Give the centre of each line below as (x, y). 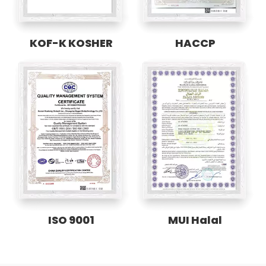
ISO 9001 (71, 220)
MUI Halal (195, 220)
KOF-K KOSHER (71, 43)
